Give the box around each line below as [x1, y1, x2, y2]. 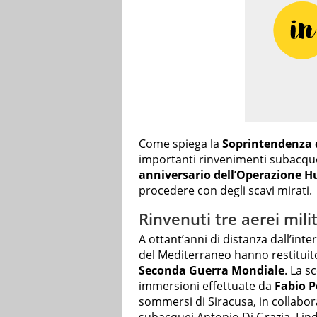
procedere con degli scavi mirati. [139, 182, 312, 198]
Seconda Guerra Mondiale [139, 263, 284, 279]
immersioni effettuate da [139, 278, 275, 294]
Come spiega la [139, 135, 222, 151]
